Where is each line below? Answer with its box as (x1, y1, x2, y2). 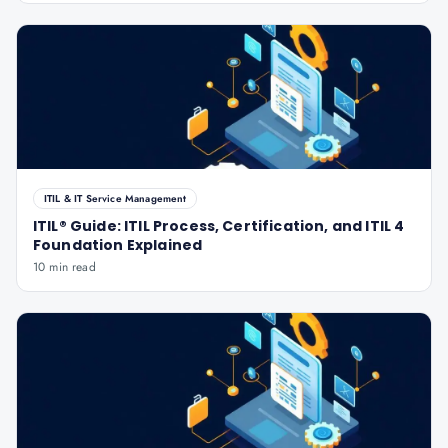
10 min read (33, 258, 96, 276)
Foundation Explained (33, 235, 203, 255)
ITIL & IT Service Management (44, 191, 187, 206)
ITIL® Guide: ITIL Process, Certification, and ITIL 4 (33, 216, 405, 236)
